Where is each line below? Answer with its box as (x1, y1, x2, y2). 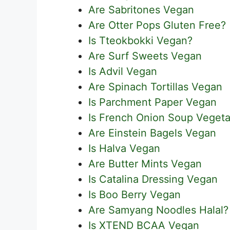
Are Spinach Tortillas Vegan (88, 80, 222, 93)
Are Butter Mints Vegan (88, 157, 202, 170)
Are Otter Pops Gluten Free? (88, 18, 226, 31)
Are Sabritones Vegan (88, 3, 194, 16)
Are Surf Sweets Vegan (88, 49, 202, 62)
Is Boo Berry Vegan (88, 188, 181, 201)
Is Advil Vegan (88, 65, 157, 78)
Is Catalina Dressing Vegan (88, 172, 218, 185)
